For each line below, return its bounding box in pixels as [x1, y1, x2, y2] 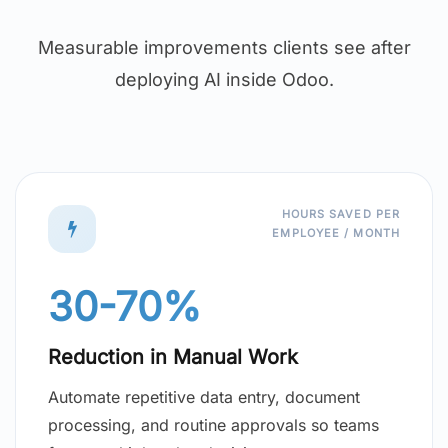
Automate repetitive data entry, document [48, 387, 360, 408]
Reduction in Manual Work [48, 345, 298, 370]
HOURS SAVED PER [281, 207, 400, 222]
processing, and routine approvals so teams [48, 415, 379, 436]
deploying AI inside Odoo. [114, 69, 334, 91]
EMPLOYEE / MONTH [272, 226, 400, 241]
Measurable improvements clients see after [37, 37, 411, 59]
